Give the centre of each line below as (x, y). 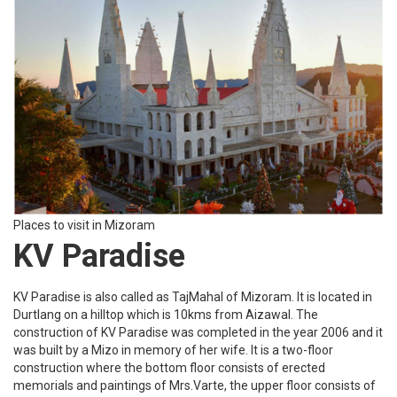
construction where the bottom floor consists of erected (169, 367)
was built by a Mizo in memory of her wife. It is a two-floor (173, 350)
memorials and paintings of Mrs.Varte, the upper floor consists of (195, 385)
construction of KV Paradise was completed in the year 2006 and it (198, 332)
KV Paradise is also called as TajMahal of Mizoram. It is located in (193, 296)
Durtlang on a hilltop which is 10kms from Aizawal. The (166, 314)
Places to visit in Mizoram (84, 225)
